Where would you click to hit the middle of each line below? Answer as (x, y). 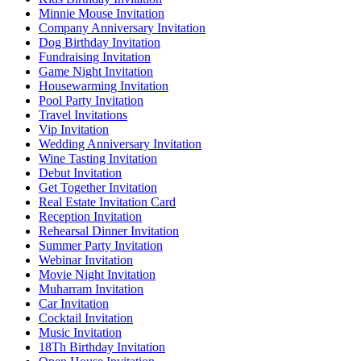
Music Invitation (80, 333)
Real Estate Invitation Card (107, 202)
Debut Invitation (80, 173)
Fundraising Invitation (95, 57)
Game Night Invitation (96, 72)
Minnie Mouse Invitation (102, 14)
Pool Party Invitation (91, 101)
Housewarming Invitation (104, 86)
